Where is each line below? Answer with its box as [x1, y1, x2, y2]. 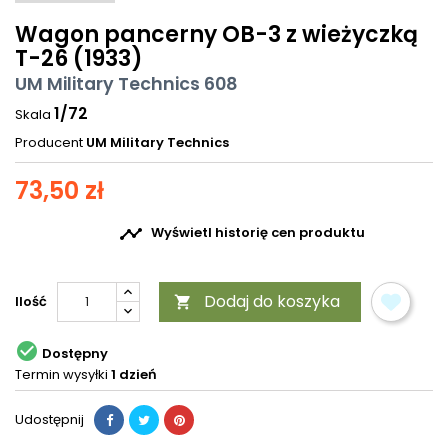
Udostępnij [15, 410, 84, 430]
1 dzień [111, 365, 157, 385]
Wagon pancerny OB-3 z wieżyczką [15, 19, 418, 51]
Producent [15, 133, 83, 153]
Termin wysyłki [15, 365, 108, 385]
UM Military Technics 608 [15, 72, 238, 97]
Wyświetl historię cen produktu [151, 223, 365, 243]
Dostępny [42, 343, 108, 363]
